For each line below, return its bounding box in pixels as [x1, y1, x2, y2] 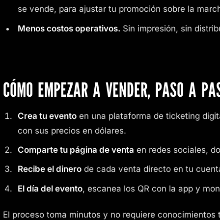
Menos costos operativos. [17, 23, 120, 33]
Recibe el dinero [17, 164, 82, 174]
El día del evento [17, 183, 82, 193]
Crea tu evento [17, 110, 77, 121]
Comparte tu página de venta [17, 144, 134, 155]
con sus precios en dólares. [17, 125, 126, 136]
